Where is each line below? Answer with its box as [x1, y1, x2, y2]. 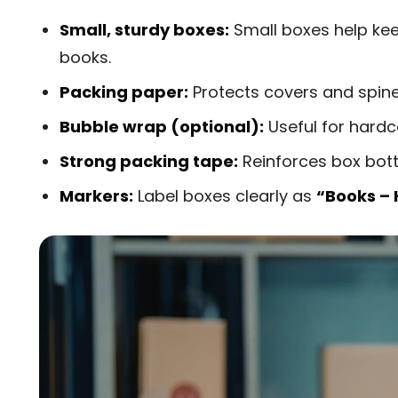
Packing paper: [59, 81, 188, 104]
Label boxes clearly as [132, 185, 316, 208]
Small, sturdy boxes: [59, 19, 229, 42]
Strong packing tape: [59, 150, 238, 173]
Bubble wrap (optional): [59, 115, 264, 139]
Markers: [59, 185, 133, 208]
